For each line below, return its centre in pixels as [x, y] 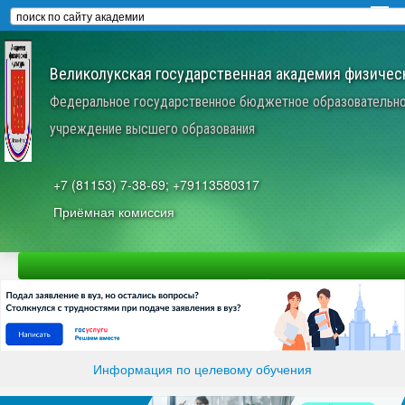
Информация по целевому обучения [202, 369]
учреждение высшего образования [152, 128]
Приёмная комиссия [114, 212]
